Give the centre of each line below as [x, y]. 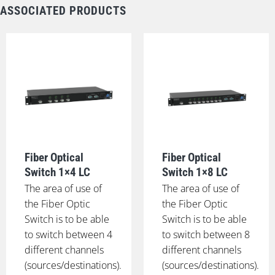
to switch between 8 [206, 235]
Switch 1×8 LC [195, 172]
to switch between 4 [68, 235]
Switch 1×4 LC [57, 172]
